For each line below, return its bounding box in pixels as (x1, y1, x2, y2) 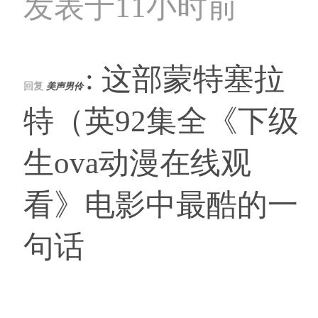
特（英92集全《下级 (23, 104, 299, 138)
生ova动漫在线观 (23, 146, 251, 180)
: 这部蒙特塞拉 (85, 62, 285, 97)
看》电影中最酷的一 (23, 188, 298, 222)
